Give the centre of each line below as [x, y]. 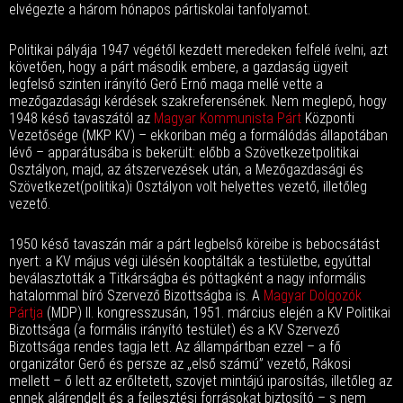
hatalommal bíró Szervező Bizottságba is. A [136, 296]
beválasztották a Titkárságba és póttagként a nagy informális [188, 278]
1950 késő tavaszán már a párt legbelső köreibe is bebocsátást [194, 244]
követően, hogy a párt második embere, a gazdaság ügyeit [179, 67]
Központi [328, 118]
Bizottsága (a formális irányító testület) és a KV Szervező [175, 330]
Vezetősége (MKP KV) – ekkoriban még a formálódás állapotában [198, 135]
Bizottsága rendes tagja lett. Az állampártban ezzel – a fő [175, 347]
